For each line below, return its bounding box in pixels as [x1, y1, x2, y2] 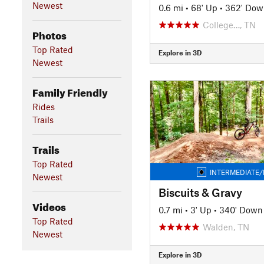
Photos [32, 25, 67, 42]
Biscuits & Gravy [158, 185, 242, 199]
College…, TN [202, 19, 256, 30]
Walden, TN [202, 221, 249, 232]
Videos [32, 197, 66, 213]
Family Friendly [32, 82, 108, 99]
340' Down [219, 204, 263, 215]
